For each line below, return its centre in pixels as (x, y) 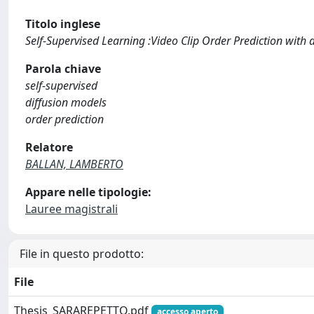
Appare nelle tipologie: (88, 192)
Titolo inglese (63, 24)
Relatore (49, 147)
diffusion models (66, 102)
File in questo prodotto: (82, 254)
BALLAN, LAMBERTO (74, 164)
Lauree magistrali (71, 209)
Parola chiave (63, 69)
